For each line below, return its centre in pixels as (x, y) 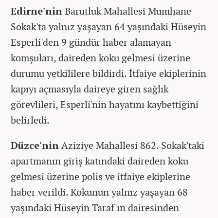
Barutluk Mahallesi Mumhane (127, 11)
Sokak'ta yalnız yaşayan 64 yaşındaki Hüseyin (109, 26)
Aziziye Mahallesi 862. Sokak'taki (132, 145)
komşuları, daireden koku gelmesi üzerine (100, 57)
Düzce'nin (35, 145)
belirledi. (30, 120)
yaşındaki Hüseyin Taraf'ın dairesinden (95, 207)
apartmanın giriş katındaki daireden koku (100, 161)
